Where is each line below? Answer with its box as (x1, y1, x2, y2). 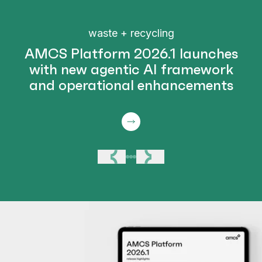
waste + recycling (88, 27, 174, 40)
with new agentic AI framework (29, 61, 233, 79)
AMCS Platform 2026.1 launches (24, 45, 238, 63)
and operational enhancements (29, 77, 233, 95)
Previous (113, 150, 153, 163)
